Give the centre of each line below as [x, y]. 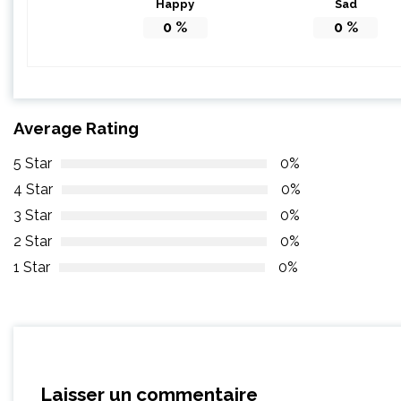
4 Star [33, 190]
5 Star [33, 164]
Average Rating [76, 128]
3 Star [33, 216]
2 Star [33, 242]
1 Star [32, 268]
